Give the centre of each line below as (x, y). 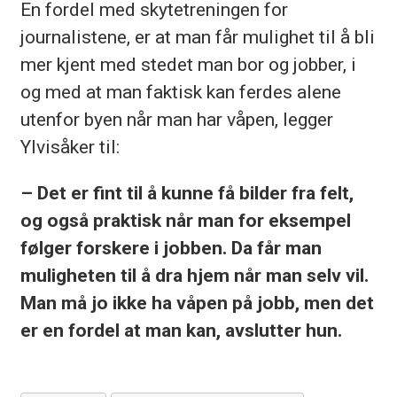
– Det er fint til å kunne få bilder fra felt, (187, 192)
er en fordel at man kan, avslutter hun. (181, 330)
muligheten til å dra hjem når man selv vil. (194, 275)
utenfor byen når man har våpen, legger (176, 119)
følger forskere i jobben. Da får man (171, 247)
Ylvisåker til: (72, 146)
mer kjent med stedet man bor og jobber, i (188, 64)
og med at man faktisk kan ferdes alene (180, 91)
